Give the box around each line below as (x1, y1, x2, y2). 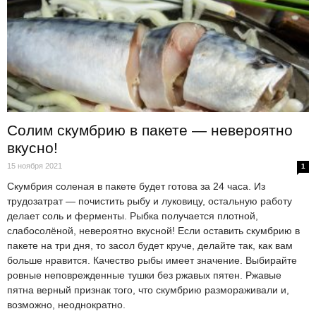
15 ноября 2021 (7, 162, 62, 171)
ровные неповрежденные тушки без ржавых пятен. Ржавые (7, 269, 281, 281)
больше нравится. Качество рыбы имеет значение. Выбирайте (7, 255, 297, 267)
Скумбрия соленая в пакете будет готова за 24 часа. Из (7, 181, 265, 193)
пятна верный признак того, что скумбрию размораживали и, (7, 284, 289, 296)
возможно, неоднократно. (7, 299, 126, 311)
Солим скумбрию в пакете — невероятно (7, 122, 293, 139)
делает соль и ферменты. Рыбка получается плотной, (7, 210, 258, 222)
